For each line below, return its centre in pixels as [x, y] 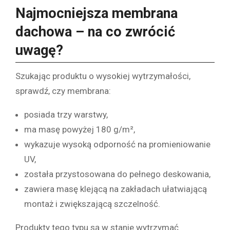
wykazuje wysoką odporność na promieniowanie [117, 144]
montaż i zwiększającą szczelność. [92, 204]
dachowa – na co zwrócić [95, 32]
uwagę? [39, 51]
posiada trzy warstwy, [66, 114]
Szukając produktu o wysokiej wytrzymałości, [103, 76]
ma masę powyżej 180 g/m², [80, 129]
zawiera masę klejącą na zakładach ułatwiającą [116, 189]
